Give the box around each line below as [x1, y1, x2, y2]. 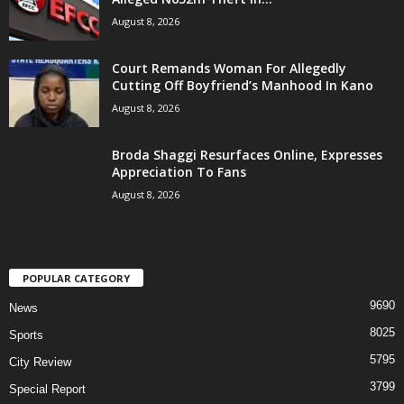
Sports [9, 327, 43, 342]
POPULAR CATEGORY [23, 271, 130, 285]
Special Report [9, 381, 86, 396]
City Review [9, 354, 71, 369]
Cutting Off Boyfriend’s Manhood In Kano [112, 76, 373, 94]
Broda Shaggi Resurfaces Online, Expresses [112, 145, 382, 163]
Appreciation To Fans [112, 162, 246, 180]
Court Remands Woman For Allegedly [112, 59, 346, 77]
